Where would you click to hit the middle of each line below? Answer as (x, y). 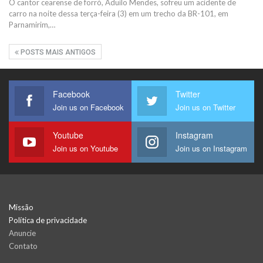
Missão (21, 207)
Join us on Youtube (85, 148)
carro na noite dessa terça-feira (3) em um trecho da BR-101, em (119, 13)
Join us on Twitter (205, 107)
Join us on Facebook (88, 107)
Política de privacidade (48, 220)
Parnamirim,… (32, 24)
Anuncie (22, 233)
